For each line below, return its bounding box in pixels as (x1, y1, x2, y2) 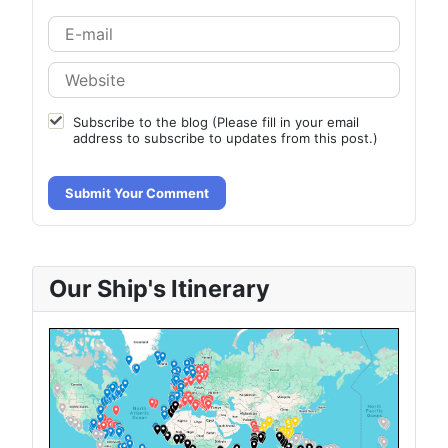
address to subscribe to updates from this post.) (73, 129, 378, 146)
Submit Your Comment (65, 184, 209, 201)
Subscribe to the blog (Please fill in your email (73, 113, 359, 130)
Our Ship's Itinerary (49, 273, 270, 303)
